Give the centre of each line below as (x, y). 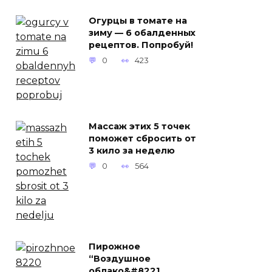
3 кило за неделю (132, 151)
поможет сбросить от (142, 139)
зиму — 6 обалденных (142, 33)
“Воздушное (120, 259)
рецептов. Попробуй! (141, 45)
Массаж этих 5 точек (139, 127)
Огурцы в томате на (138, 21)
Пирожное (114, 247)
